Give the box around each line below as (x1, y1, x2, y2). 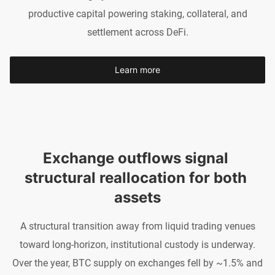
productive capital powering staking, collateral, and (28, 8, 247, 20)
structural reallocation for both (25, 169, 247, 187)
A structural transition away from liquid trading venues (20, 220, 255, 233)
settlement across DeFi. (87, 26, 188, 39)
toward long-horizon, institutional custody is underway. (20, 239, 255, 251)
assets (114, 188, 161, 207)
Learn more (115, 64, 160, 76)
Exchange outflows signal (43, 149, 228, 168)
